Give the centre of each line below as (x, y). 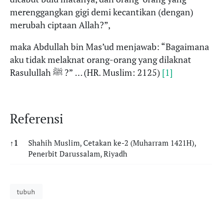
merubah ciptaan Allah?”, (60, 25)
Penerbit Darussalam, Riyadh (78, 153)
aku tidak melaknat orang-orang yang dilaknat (101, 60)
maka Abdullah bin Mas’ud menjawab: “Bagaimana (110, 47)
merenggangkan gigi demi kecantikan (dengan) (102, 12)
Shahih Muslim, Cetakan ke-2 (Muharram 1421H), (112, 142)
